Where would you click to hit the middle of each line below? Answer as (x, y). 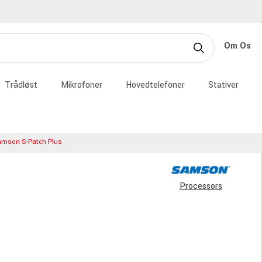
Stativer (223, 85)
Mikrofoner (82, 85)
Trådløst (21, 85)
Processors (201, 186)
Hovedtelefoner (155, 85)
